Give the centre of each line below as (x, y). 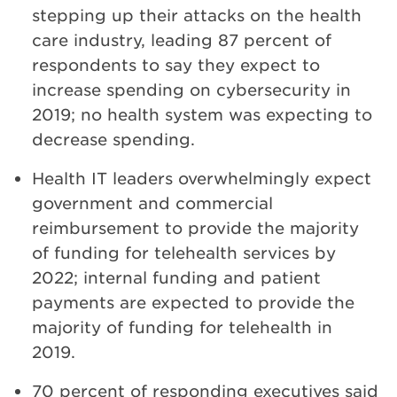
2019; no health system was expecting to (202, 115)
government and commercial (152, 203)
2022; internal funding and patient (176, 278)
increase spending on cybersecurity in (191, 90)
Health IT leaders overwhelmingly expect (202, 179)
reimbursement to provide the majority (195, 228)
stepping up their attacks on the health (197, 16)
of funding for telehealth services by (184, 253)
